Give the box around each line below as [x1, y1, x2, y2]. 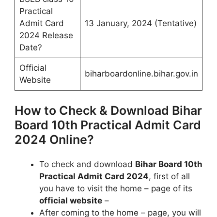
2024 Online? [15, 132, 94, 147]
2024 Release [19, 31, 73, 41]
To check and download [39, 159, 135, 169]
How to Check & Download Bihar [15, 103, 202, 118]
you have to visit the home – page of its [39, 183, 192, 193]
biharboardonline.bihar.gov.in [84, 69, 198, 79]
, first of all [149, 171, 190, 181]
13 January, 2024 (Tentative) [84, 18, 197, 29]
